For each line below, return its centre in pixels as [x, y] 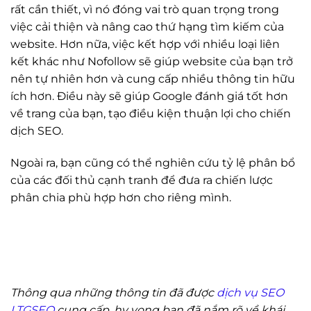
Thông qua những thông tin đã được [114, 293]
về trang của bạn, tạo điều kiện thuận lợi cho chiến [151, 113]
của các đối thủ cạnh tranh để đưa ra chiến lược [142, 180]
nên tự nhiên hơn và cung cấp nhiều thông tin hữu [153, 78]
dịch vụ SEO [250, 293]
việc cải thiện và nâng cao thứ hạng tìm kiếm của [147, 26]
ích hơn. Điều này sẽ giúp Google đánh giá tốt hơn [149, 96]
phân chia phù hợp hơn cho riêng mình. [121, 197]
